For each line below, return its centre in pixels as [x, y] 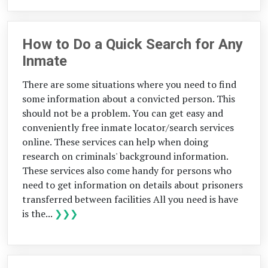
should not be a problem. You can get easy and [123, 113]
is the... [38, 213]
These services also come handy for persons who [127, 170]
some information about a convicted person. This [129, 98]
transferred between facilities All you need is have [130, 199]
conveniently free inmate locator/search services [128, 127]
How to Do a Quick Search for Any [133, 44]
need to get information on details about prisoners [133, 185]
